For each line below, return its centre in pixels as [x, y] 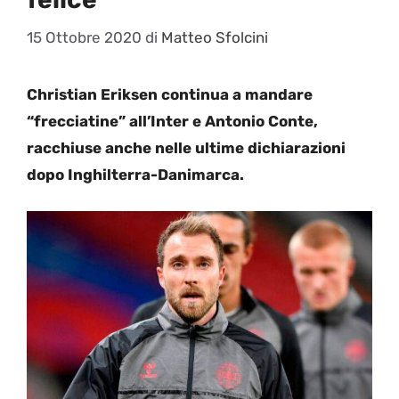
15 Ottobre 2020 [84, 38]
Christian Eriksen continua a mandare [170, 95]
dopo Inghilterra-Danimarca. [135, 175]
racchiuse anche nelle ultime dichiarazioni [186, 148]
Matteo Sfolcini [215, 38]
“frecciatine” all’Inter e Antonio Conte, [172, 122]
